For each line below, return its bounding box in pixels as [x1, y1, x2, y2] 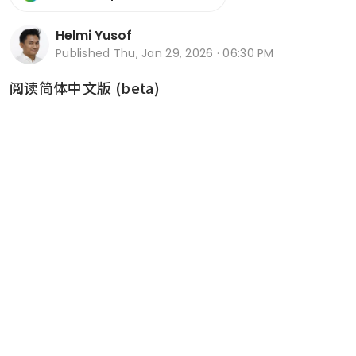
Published [56, 45, 114, 62]
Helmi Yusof [56, 26, 132, 45]
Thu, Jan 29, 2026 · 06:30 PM [113, 45, 274, 62]
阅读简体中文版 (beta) [10, 76, 161, 98]
